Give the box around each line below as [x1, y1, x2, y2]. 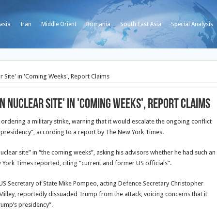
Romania [86, 21, 110, 28]
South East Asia [120, 21, 161, 28]
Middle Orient [41, 21, 77, 28]
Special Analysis [171, 21, 213, 28]
